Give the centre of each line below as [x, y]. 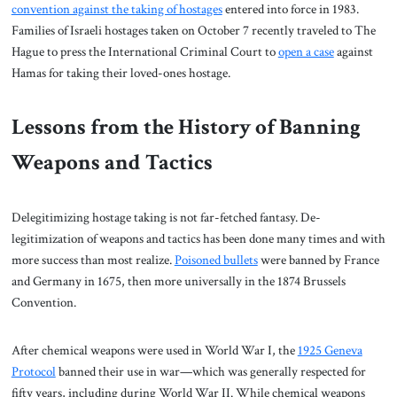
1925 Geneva [330, 350]
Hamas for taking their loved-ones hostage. [121, 72]
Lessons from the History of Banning [186, 127]
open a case [306, 51]
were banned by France [318, 260]
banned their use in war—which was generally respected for [210, 372]
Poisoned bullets [216, 260]
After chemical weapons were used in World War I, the [154, 350]
